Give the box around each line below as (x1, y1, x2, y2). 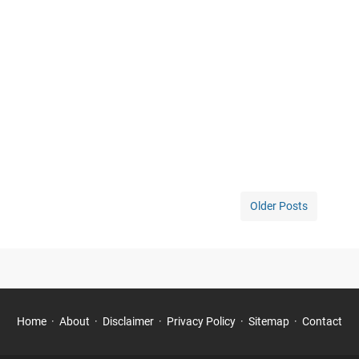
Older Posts (250, 200, 308, 212)
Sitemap (248, 315, 289, 328)
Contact (302, 315, 342, 328)
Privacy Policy (167, 315, 236, 328)
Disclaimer (103, 315, 154, 328)
